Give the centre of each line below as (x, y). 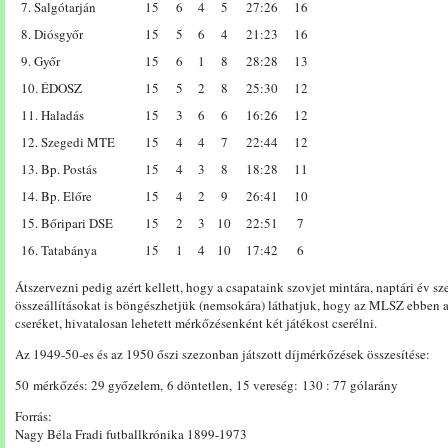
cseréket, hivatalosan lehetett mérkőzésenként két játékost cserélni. (196, 323)
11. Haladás (52, 115)
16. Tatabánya (59, 250)
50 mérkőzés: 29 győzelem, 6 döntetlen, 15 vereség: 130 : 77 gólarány (206, 385)
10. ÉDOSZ (51, 88)
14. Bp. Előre (56, 196)
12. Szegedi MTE (68, 142)
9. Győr (40, 61)
